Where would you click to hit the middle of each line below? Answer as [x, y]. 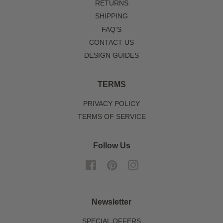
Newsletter [111, 202]
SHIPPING [111, 16]
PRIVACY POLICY [111, 104]
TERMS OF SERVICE [111, 117]
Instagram [154, 165]
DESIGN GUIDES [111, 56]
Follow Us [111, 145]
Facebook [112, 165]
